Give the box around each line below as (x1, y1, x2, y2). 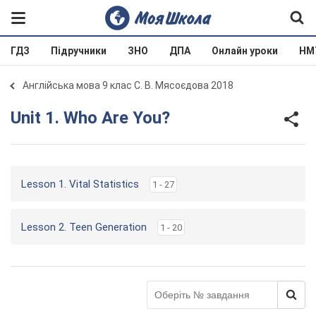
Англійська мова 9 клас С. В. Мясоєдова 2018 (23, 80, 233, 91)
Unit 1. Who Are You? (21, 107, 170, 128)
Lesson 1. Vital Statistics (21, 178, 139, 190)
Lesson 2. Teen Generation (21, 221, 147, 233)
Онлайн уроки (212, 45, 278, 56)
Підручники (51, 45, 107, 56)
